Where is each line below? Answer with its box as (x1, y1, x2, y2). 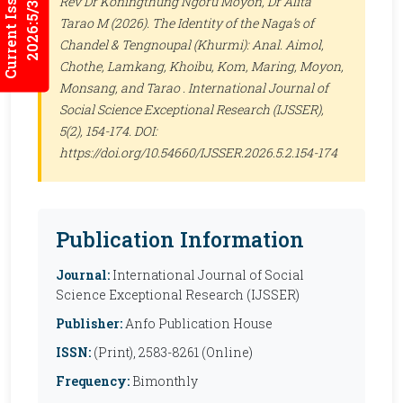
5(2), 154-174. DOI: (59, 122, 157, 139)
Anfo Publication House (122, 315, 273, 332)
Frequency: (56, 372, 130, 390)
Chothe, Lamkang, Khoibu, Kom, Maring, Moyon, (59, 58, 344, 75)
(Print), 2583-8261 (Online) (91, 344, 253, 361)
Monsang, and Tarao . (59, 79, 188, 96)
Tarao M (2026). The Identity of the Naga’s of (59, 14, 314, 31)
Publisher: (56, 315, 122, 332)
